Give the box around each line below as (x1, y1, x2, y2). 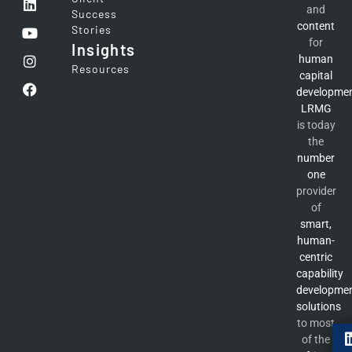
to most (297, 317, 335, 330)
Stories (71, 23, 112, 37)
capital (299, 69, 333, 82)
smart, (300, 218, 332, 231)
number (297, 152, 335, 165)
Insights (71, 40, 136, 60)
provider (295, 185, 336, 198)
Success (71, 7, 117, 21)
